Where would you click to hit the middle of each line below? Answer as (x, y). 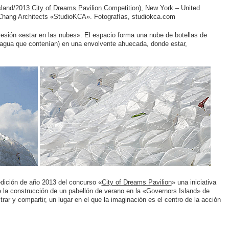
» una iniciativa (194, 182)
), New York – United (169, 8)
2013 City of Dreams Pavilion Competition (77, 8)
